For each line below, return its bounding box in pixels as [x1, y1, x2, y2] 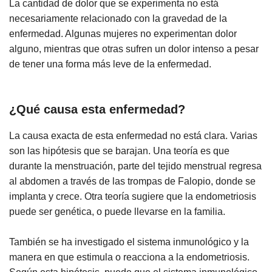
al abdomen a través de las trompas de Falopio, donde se [9, 175, 256, 186]
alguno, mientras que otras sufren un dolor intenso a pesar [9, 44, 259, 55]
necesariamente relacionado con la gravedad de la [9, 13, 227, 24]
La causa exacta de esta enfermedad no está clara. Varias [9, 130, 257, 141]
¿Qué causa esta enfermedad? [9, 102, 185, 116]
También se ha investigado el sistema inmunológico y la [9, 236, 249, 247]
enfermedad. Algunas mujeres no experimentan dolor [9, 29, 237, 39]
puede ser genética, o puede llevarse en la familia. [9, 206, 225, 217]
